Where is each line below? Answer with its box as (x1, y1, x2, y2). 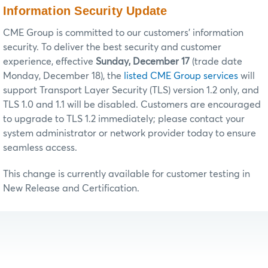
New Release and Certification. (3, 184, 139, 194)
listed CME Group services (124, 71, 238, 81)
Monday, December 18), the (3, 71, 124, 81)
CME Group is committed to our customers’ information (3, 28, 243, 38)
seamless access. (3, 143, 77, 153)
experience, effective (3, 57, 93, 67)
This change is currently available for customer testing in (3, 169, 250, 179)
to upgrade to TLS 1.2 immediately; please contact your (3, 114, 245, 124)
